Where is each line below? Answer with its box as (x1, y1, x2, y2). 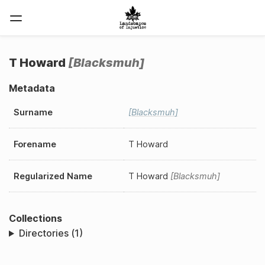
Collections (9, 212, 62, 224)
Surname (14, 106, 53, 117)
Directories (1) (18, 227, 83, 240)
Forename (14, 138, 56, 149)
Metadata (9, 82, 55, 94)
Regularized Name (14, 170, 92, 181)
